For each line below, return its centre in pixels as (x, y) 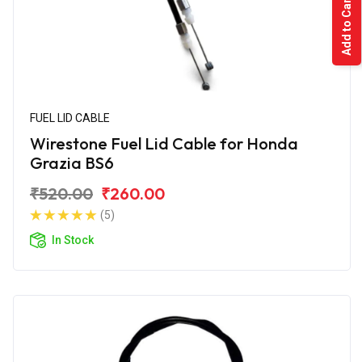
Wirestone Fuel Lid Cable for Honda (164, 143)
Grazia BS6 (72, 162)
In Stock (73, 240)
